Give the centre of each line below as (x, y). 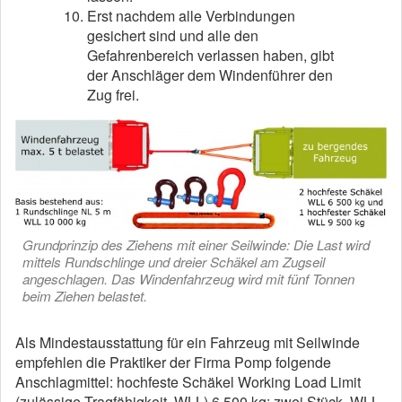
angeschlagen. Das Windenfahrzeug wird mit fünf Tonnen (188, 279)
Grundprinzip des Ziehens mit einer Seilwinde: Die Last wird (196, 245)
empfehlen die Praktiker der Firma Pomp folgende (173, 362)
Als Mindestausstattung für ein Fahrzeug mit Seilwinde (188, 342)
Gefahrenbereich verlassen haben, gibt (210, 55)
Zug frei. (113, 95)
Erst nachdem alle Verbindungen (191, 16)
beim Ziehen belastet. (85, 296)
